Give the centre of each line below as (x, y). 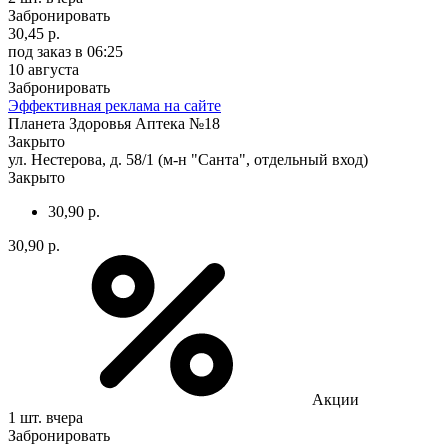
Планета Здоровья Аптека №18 (114, 123)
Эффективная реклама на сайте (114, 105)
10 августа (43, 69)
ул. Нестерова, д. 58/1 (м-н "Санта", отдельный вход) (188, 159)
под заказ (39, 51)
